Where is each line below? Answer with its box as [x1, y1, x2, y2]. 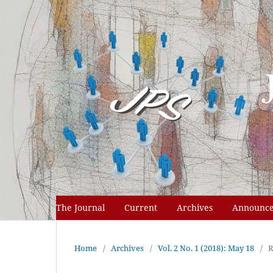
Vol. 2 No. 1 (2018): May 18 [158, 242, 254, 253]
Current [124, 201, 157, 213]
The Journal [56, 201, 105, 213]
